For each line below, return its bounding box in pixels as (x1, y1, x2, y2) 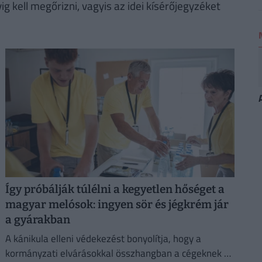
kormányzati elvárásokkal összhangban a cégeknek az (5, 245, 234, 261)
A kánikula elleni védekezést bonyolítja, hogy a (5, 230, 201, 246)
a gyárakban (5, 212, 70, 226)
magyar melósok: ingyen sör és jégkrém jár (5, 197, 229, 211)
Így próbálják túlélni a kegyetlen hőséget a (5, 182, 225, 196)
